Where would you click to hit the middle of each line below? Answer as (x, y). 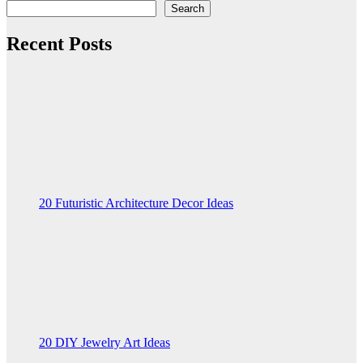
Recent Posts (59, 44)
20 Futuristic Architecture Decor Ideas (136, 203)
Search (188, 9)
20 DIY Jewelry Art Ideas (105, 343)
